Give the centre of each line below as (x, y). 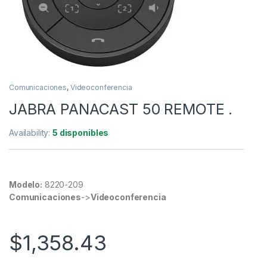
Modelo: (26, 184)
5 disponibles (81, 132)
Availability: (31, 132)
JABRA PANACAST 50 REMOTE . (121, 109)
